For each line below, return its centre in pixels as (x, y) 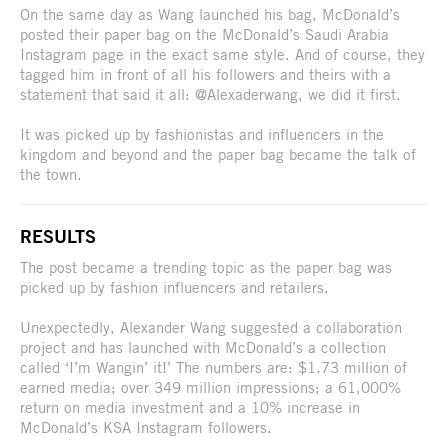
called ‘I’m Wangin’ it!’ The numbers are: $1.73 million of (213, 366)
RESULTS (58, 235)
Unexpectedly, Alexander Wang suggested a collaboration (211, 326)
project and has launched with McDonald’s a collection (203, 346)
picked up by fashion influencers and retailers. (174, 286)
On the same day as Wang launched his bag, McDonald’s (210, 13)
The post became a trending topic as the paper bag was (206, 266)
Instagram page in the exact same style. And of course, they (222, 53)
